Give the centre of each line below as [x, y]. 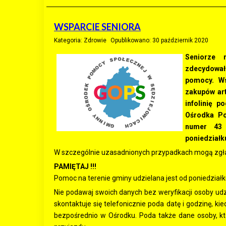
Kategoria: [69, 40]
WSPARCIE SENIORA [97, 27]
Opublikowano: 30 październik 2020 [159, 40]
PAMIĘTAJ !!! [75, 166]
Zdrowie [95, 40]
